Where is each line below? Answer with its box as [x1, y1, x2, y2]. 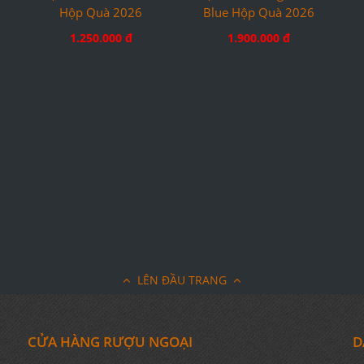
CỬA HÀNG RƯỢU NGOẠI [28, 331, 193, 351]
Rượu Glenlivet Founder [34, 102, 168, 119]
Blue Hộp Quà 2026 [203, 121, 315, 138]
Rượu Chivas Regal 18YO [190, 102, 328, 119]
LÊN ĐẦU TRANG [137, 271, 227, 288]
